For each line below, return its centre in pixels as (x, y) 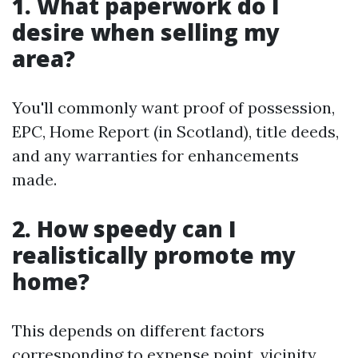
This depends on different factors (138, 331)
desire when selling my (146, 32)
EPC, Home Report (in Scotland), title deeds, (175, 132)
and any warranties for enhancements (155, 156)
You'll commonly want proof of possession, (173, 108)
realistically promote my (154, 255)
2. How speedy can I (124, 229)
